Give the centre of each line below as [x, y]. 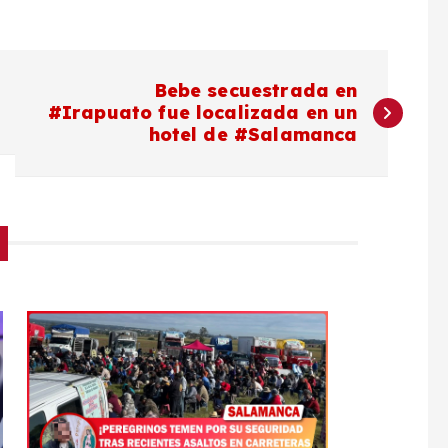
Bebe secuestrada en [256, 90]
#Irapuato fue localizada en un [202, 112]
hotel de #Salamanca [253, 134]
